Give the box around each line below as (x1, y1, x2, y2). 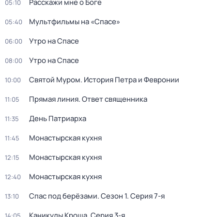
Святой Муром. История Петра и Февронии (29, 75, 179, 85)
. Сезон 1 (97, 191, 127, 201)
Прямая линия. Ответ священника (29, 94, 147, 104)
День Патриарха (29, 113, 86, 124)
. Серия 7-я (127, 191, 165, 201)
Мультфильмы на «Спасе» (29, 16, 120, 27)
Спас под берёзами (29, 191, 97, 201)
